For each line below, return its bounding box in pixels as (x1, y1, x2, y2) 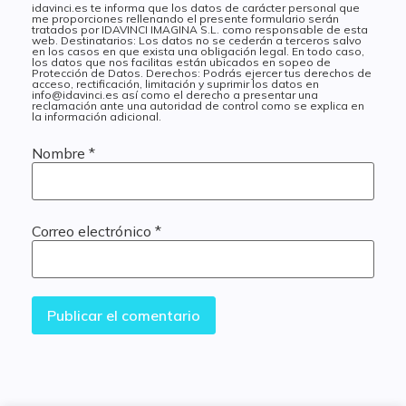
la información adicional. (32, 110, 161, 123)
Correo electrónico (32, 222, 155, 240)
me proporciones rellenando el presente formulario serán (32, 12, 339, 25)
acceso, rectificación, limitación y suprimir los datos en (32, 77, 319, 91)
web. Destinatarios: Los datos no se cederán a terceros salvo (32, 34, 362, 47)
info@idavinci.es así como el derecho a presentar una (32, 88, 318, 101)
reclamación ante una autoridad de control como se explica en (32, 99, 364, 112)
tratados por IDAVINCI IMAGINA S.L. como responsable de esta (32, 23, 368, 36)
